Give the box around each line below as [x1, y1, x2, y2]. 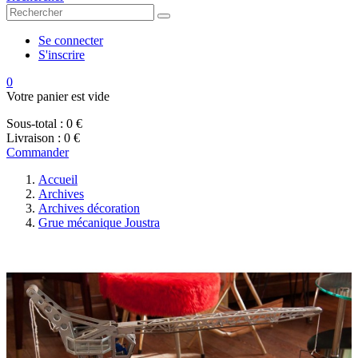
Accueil [38, 173, 78, 186]
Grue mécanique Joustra [38, 216, 160, 229]
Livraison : [6, 131, 61, 145]
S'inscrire [38, 48, 85, 62]
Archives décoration [38, 201, 140, 215]
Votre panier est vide [6, 89, 109, 103]
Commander [6, 145, 69, 159]
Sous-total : [6, 117, 63, 130]
